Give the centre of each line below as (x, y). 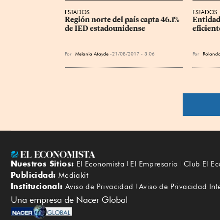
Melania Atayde (92, 53)
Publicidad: (35, 175)
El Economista (101, 164)
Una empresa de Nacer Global (69, 200)
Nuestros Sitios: (44, 164)
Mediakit (73, 176)
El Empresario (154, 164)
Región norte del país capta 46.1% (123, 19)
